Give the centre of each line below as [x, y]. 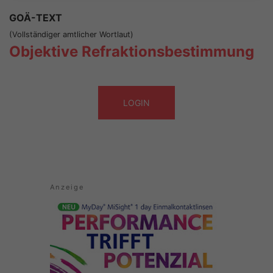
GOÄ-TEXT [36, 18]
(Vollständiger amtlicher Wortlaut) [71, 35]
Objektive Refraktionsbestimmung [132, 52]
